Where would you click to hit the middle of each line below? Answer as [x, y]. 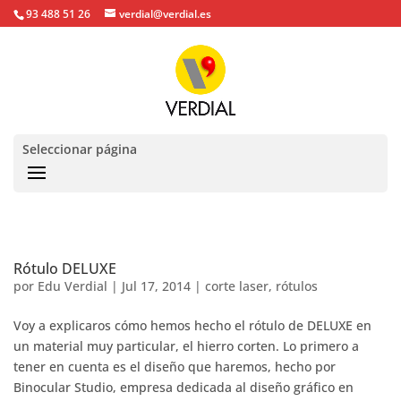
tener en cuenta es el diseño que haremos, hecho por [175, 367]
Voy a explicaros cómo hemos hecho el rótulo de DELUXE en [192, 325]
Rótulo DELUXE [65, 269]
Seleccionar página [80, 149]
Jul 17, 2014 [156, 286]
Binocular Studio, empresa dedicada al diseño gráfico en [183, 387]
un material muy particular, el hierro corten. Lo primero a [186, 346]
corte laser [237, 286]
